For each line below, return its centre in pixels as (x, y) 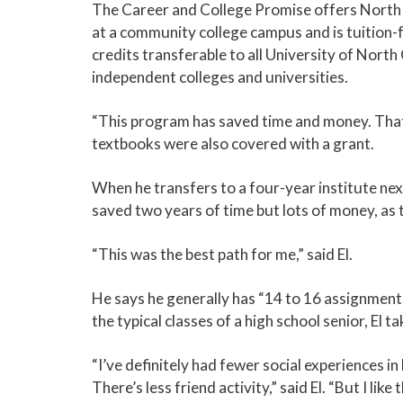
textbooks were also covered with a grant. (233, 143)
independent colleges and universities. (220, 77)
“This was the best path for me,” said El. (222, 254)
